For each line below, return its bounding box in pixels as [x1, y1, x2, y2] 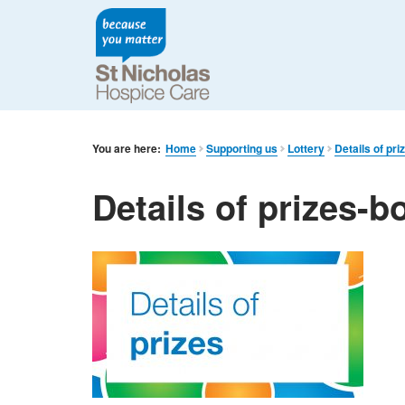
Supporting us [206, 140, 278, 157]
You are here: [92, 140, 161, 157]
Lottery [287, 140, 325, 157]
